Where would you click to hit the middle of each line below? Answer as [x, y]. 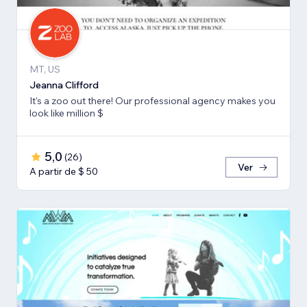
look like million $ [66, 113]
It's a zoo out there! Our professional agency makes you [152, 101]
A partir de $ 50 [64, 172]
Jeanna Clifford [64, 85]
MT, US [45, 70]
